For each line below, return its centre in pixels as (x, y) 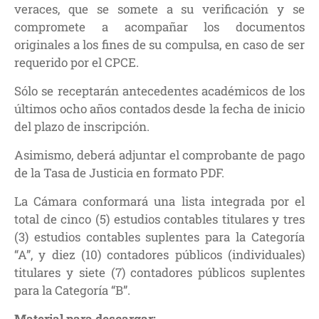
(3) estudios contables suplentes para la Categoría (159, 236)
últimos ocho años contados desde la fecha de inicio (159, 108)
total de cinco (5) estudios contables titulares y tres (159, 219)
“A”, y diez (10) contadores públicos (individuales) (159, 254)
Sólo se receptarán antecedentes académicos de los (159, 90)
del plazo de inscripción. (82, 126)
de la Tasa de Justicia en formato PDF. (119, 172)
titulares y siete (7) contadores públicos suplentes (159, 272)
